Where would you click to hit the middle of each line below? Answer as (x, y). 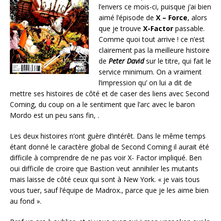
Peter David (126, 61)
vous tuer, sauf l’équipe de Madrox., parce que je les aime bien (109, 190)
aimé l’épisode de (127, 18)
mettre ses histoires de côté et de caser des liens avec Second (110, 94)
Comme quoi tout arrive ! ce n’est (152, 39)
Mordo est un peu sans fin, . (55, 115)
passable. (189, 29)
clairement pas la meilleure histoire (154, 50)
